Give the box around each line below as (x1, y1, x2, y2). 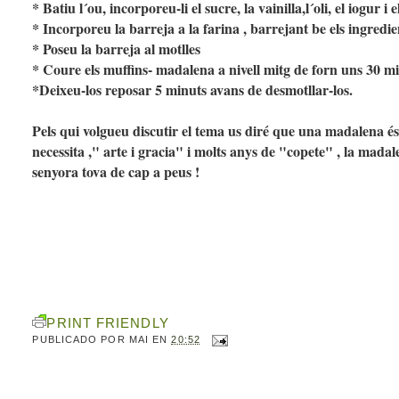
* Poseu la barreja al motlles (32, 38, 201, 60)
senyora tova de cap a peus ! (32, 161, 200, 183)
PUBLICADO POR (32, 334, 129, 346)
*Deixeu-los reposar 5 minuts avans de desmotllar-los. (32, 79, 354, 101)
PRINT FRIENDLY (46, 314, 169, 330)
